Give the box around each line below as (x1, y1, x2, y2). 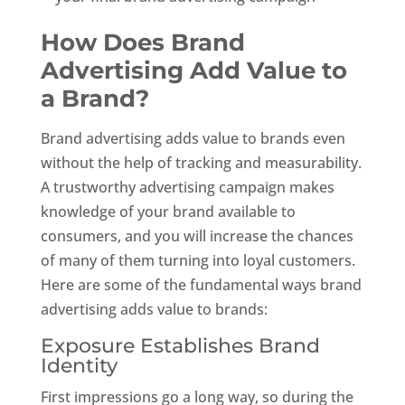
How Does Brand (40, 27, 245, 57)
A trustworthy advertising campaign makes (40, 176, 334, 197)
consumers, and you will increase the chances (40, 225, 353, 246)
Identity (40, 353, 118, 378)
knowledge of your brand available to (40, 201, 296, 221)
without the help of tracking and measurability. (40, 152, 362, 173)
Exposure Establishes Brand (40, 333, 320, 358)
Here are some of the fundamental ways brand (40, 274, 362, 295)
